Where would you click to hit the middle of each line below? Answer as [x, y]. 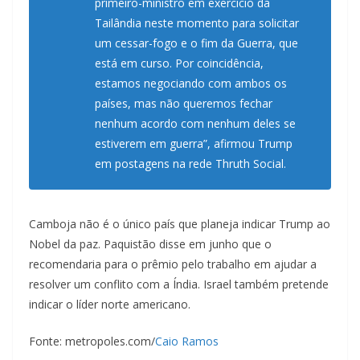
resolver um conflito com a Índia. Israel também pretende [179, 284]
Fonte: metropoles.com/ [92, 342]
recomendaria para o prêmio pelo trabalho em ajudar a [173, 264]
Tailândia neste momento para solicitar [197, 23]
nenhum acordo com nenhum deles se [195, 124]
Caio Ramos [187, 342]
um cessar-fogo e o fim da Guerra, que [196, 43]
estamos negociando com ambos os [191, 84]
